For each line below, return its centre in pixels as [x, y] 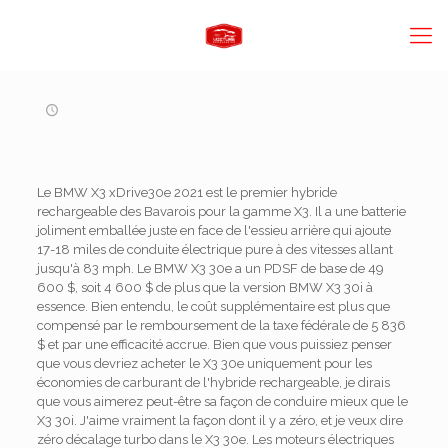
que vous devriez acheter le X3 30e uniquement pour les [204, 363]
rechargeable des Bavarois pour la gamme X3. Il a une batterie [221, 211]
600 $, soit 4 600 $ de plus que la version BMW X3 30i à [204, 287]
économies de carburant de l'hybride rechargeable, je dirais [213, 382]
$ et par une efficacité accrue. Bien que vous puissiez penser [214, 344]
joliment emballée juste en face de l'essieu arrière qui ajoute [213, 230]
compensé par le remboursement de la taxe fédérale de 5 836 [221, 325]
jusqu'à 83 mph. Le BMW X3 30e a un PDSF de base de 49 [210, 268]
